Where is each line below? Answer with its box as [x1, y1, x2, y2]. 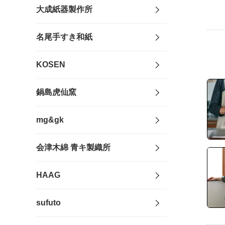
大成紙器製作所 [36, 5, 92, 14]
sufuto [36, 198, 61, 207]
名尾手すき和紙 [36, 33, 92, 42]
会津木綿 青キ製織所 [36, 143, 110, 152]
